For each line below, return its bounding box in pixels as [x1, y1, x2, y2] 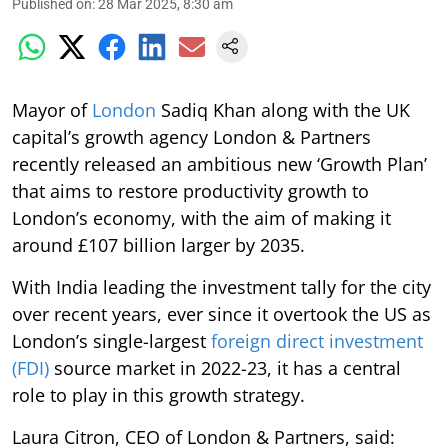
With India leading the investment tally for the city [12, 274, 431, 299]
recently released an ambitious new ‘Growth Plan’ [12, 151, 427, 176]
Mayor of [12, 97, 92, 122]
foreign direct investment [211, 328, 423, 353]
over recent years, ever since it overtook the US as [12, 301, 431, 326]
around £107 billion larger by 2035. [12, 232, 305, 257]
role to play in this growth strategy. [12, 382, 305, 407]
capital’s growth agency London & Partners [12, 124, 371, 149]
